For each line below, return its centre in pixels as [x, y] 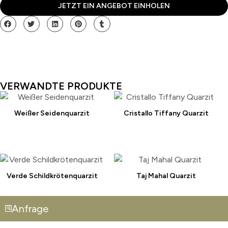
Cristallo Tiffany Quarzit [166, 113]
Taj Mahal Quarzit [166, 176]
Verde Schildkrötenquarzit [52, 176]
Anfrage [30, 208]
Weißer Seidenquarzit [52, 113]
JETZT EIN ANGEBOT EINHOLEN [114, 6]
